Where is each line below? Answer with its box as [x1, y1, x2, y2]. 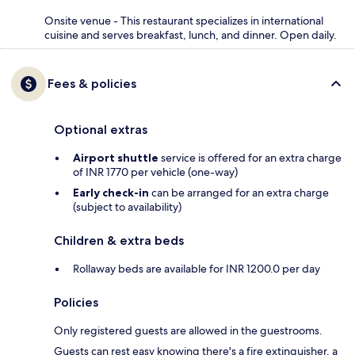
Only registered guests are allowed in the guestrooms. [54, 323, 323, 338]
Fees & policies [48, 75, 136, 91]
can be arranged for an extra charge [149, 185, 329, 200]
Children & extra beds [54, 232, 184, 248]
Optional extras [54, 121, 147, 137]
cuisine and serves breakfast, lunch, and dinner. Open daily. [44, 27, 337, 42]
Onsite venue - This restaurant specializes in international [44, 13, 323, 28]
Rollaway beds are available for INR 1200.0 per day [73, 261, 320, 276]
